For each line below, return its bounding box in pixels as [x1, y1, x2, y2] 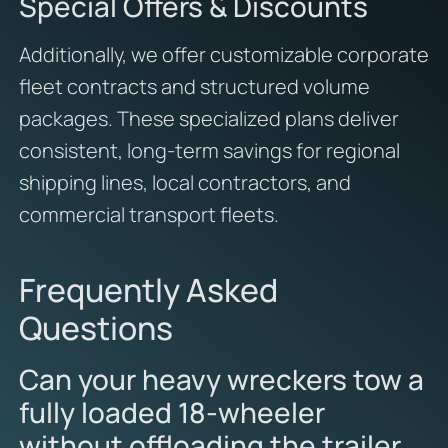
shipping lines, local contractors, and [18, 168, 351, 196]
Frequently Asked [18, 267, 278, 312]
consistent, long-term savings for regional [18, 136, 400, 164]
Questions [18, 305, 173, 350]
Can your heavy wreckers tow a [18, 359, 424, 398]
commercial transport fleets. [18, 200, 279, 228]
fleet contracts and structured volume [18, 72, 370, 100]
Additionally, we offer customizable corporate [18, 40, 429, 68]
